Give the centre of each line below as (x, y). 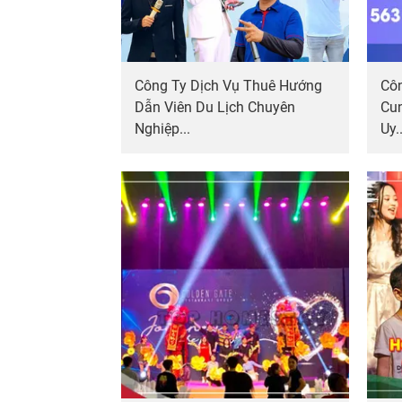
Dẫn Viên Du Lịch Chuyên (215, 107)
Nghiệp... (162, 128)
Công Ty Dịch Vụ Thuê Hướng (228, 85)
